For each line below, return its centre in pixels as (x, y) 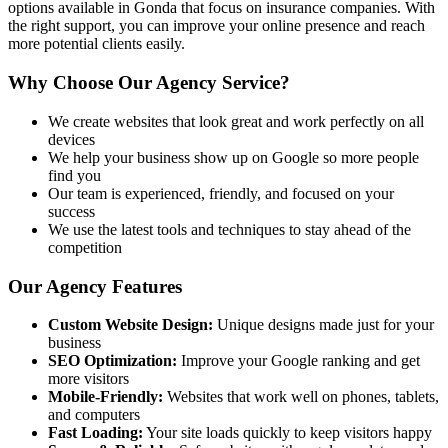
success (71, 211)
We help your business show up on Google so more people (233, 157)
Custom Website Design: (130, 325)
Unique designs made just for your (323, 325)
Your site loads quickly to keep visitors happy (287, 433)
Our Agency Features (95, 286)
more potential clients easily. (96, 44)
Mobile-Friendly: (105, 397)
